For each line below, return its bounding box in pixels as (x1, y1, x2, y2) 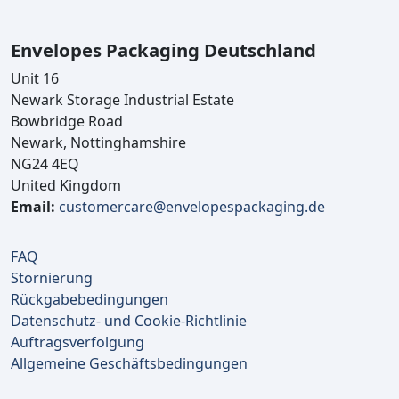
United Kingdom (11, 175, 121, 196)
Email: (11, 197, 55, 217)
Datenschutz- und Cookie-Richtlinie (11, 311, 247, 331)
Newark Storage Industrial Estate (11, 90, 234, 110)
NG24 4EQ (11, 154, 79, 175)
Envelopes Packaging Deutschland (11, 37, 316, 63)
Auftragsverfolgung (11, 332, 144, 353)
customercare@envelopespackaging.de (59, 197, 325, 217)
